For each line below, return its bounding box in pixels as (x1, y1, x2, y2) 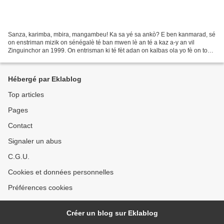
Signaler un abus (8, 137, 61, 145)
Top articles (8, 90, 44, 98)
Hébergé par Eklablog (8, 75, 81, 83)
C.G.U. (8, 152, 29, 160)
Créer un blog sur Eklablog (66, 209, 158, 217)
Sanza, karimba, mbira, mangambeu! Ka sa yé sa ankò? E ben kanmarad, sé (8, 30, 215, 38)
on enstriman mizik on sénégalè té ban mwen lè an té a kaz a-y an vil (8, 38, 194, 46)
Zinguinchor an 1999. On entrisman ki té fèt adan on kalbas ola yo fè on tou (8, 46, 211, 54)
